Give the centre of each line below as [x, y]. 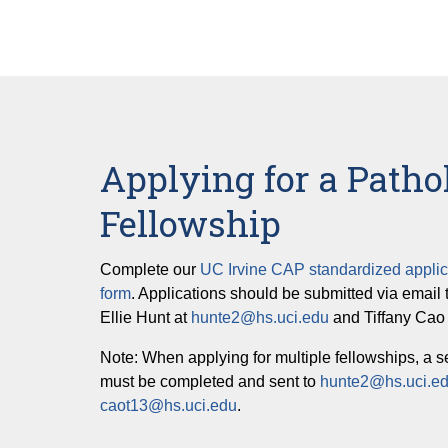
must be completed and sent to [210, 381]
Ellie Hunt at [145, 317]
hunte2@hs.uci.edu [260, 317]
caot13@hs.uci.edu [168, 405]
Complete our [150, 269]
